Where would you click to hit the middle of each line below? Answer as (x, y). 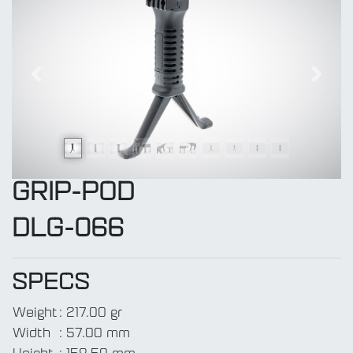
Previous (63, 82)
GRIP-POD (73, 194)
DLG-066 (68, 230)
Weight (35, 314)
